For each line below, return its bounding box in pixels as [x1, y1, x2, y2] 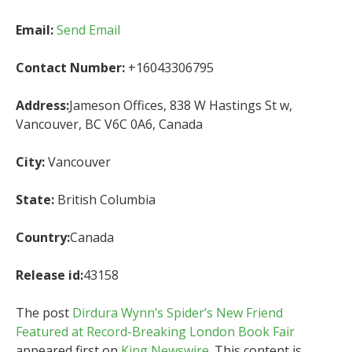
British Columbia [54, 190, 156, 208]
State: [16, 190, 54, 208]
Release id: [16, 266, 83, 284]
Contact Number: [16, 58, 125, 76]
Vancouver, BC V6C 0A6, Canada [16, 115, 203, 133]
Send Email [57, 20, 120, 38]
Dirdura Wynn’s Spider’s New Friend [72, 303, 283, 321]
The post [16, 303, 72, 321]
